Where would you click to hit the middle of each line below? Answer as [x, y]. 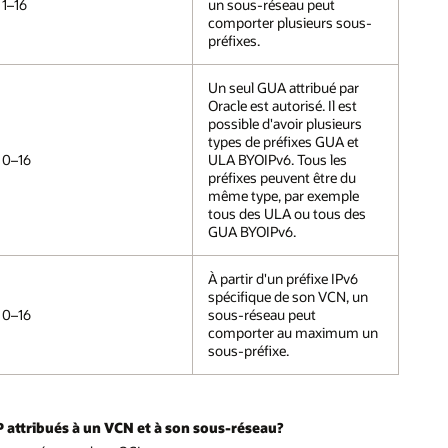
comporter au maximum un [292, 332]
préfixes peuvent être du [281, 177]
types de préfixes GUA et [283, 141]
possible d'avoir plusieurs [284, 123]
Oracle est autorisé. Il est [282, 105]
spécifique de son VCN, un [287, 296]
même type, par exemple [283, 195]
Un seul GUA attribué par [283, 87]
